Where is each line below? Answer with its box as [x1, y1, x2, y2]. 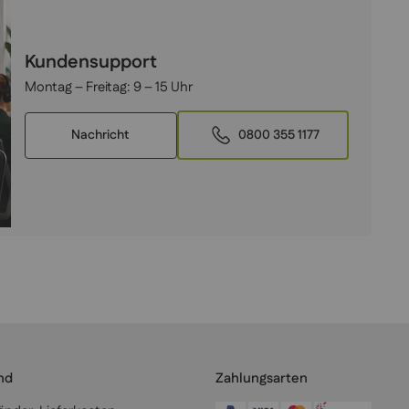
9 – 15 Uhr [133, 78, 194, 98]
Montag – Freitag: [25, 78, 134, 98]
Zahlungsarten [215, 368, 308, 388]
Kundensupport [25, 49, 158, 76]
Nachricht [71, 125, 131, 144]
